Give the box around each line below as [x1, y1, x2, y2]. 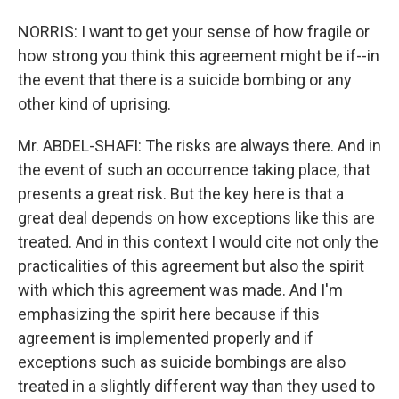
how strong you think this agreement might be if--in [18, 46, 379, 65]
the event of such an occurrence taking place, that [18, 160, 370, 179]
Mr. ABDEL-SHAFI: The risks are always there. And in [18, 136, 381, 155]
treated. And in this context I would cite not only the [18, 232, 379, 251]
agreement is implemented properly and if [18, 329, 313, 347]
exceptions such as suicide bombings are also [18, 353, 346, 371]
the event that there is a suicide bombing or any [18, 70, 352, 89]
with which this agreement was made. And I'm [18, 281, 343, 299]
